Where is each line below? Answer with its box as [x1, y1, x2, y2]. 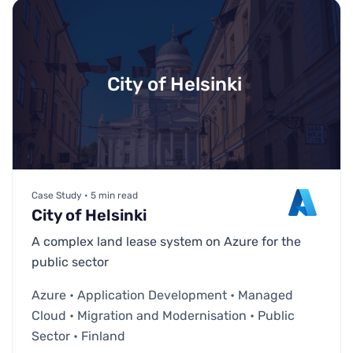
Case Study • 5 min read [32, 190, 138, 202]
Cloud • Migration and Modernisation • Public [32, 308, 295, 324]
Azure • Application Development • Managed [32, 288, 293, 303]
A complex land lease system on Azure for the [32, 234, 301, 250]
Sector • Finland [32, 329, 125, 344]
